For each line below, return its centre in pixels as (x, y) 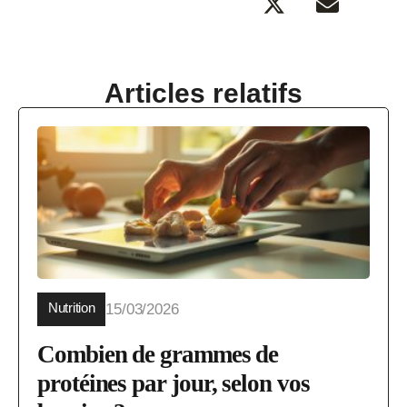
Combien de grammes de (158, 354)
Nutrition (72, 307)
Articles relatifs (203, 93)
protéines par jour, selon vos (174, 383)
